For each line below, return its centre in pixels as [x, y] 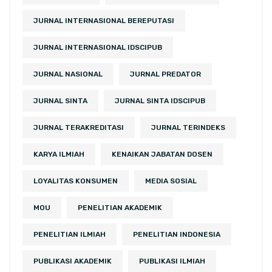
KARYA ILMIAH [59, 155]
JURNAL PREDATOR [165, 74]
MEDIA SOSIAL [171, 181]
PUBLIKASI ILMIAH [172, 261]
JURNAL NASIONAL [68, 74]
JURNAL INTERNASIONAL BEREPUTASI [104, 21]
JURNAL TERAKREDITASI [79, 128]
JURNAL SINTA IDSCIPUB [160, 101]
